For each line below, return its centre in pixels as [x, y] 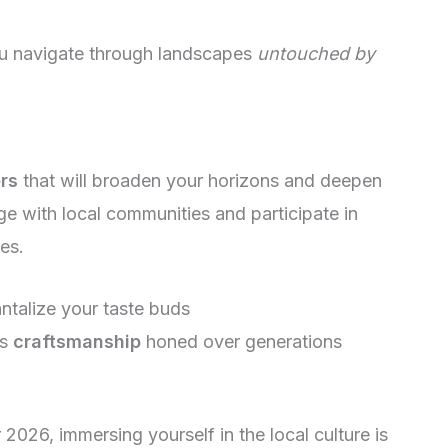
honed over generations [241, 342]
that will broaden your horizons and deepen [200, 181]
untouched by [316, 53]
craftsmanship [77, 342]
